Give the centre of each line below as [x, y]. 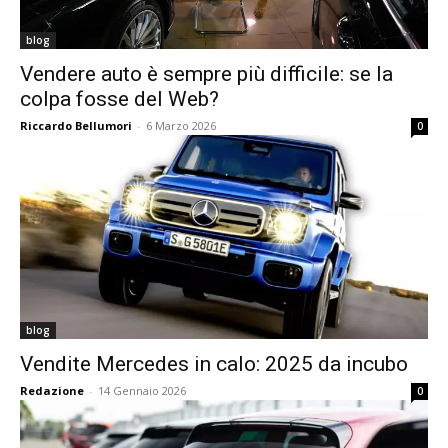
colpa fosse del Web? [119, 99]
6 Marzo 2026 [181, 125]
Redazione [52, 390]
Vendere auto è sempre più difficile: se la [206, 74]
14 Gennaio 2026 [142, 390]
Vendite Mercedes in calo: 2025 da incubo [214, 364]
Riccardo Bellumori [76, 125]
